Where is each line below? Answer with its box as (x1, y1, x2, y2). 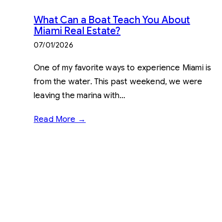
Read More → (34, 114, 86, 124)
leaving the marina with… (34, 90, 126, 101)
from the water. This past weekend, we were (34, 76, 203, 87)
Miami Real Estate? (34, 24, 121, 37)
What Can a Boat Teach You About (34, 13, 190, 26)
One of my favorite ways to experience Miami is (34, 62, 212, 73)
